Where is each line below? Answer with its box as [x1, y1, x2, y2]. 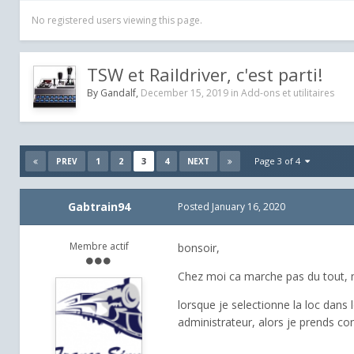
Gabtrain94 [67, 199, 130, 215]
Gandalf [100, 86, 136, 100]
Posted [178, 200, 212, 214]
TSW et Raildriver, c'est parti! [87, 62, 322, 87]
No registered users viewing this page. [32, 13, 202, 28]
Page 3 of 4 [254, 155, 305, 168]
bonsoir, [178, 240, 220, 256]
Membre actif [69, 239, 129, 254]
